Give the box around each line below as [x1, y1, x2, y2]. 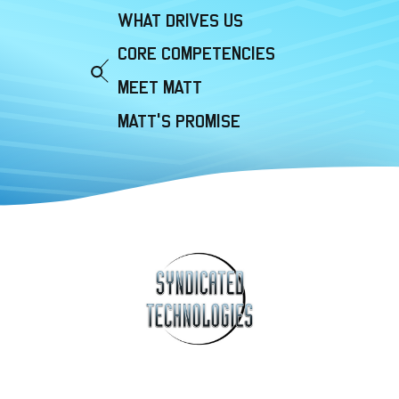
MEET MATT [118, 77, 203, 99]
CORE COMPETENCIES [118, 43, 276, 65]
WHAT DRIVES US [118, 9, 244, 31]
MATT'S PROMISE [118, 110, 241, 133]
